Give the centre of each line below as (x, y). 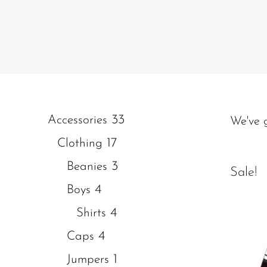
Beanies (87, 167)
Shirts (91, 213)
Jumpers (88, 260)
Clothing (80, 143)
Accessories (77, 120)
